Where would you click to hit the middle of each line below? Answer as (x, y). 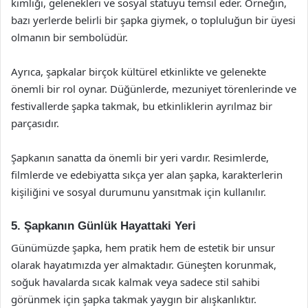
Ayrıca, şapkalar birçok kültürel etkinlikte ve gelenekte (139, 71)
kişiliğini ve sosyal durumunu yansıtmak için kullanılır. (139, 191)
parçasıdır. (35, 123)
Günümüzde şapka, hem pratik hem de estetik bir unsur (143, 247)
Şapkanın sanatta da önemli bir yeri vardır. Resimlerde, (140, 157)
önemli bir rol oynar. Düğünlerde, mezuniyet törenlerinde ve (154, 88)
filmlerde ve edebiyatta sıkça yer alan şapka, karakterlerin (147, 174)
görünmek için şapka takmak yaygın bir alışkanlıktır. (134, 299)
